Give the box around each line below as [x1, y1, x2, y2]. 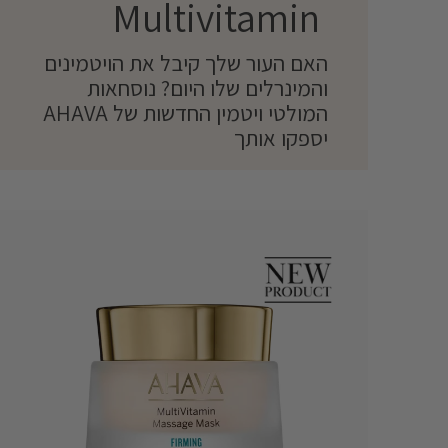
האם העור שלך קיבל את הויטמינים [44, 48, 328, 77]
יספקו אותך [234, 123, 328, 152]
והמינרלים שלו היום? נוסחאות [87, 73, 328, 102]
